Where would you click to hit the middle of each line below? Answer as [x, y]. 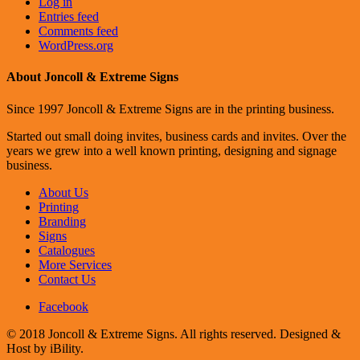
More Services [75, 264]
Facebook [63, 306]
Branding [62, 221]
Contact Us [67, 279]
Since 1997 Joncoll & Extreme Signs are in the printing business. [170, 108]
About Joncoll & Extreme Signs [92, 77]
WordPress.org [76, 46]
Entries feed [69, 17]
